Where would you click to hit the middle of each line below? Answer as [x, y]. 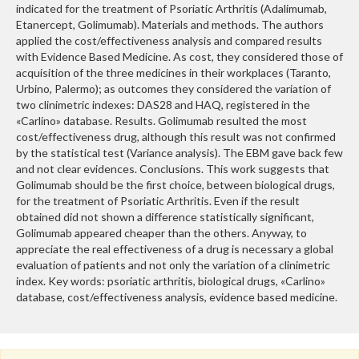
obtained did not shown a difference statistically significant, [165, 217]
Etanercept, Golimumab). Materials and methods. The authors [170, 24]
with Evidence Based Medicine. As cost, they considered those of [179, 56]
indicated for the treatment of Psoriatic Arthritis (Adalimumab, [171, 8]
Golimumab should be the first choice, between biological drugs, [175, 185]
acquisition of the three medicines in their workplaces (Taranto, [173, 73]
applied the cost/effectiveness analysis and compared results [169, 40]
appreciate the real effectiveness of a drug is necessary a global [175, 249]
